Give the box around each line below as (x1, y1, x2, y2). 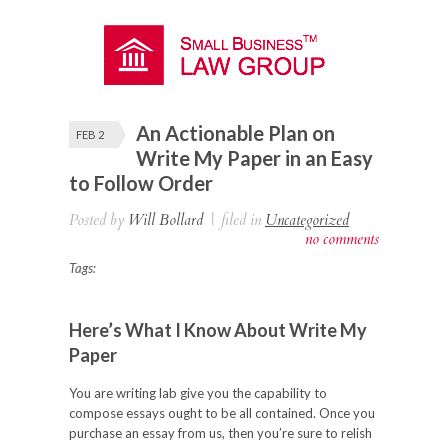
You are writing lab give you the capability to (69, 385, 327, 401)
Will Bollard (128, 210, 203, 230)
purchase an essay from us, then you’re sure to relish (69, 425, 372, 441)
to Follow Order (69, 171, 213, 195)
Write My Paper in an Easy (136, 146, 373, 170)
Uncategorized (265, 210, 349, 230)
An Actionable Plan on (136, 121, 335, 145)
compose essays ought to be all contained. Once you (69, 405, 375, 421)
